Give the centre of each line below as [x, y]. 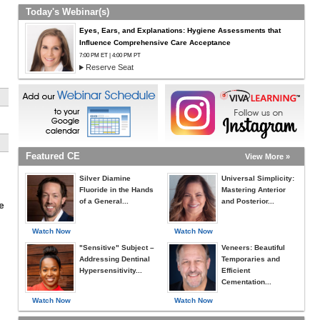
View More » [267, 156]
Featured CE [53, 156]
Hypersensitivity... [111, 270]
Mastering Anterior [254, 190]
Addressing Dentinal [115, 259]
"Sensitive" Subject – [117, 247]
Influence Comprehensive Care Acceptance [155, 42]
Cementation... [246, 282]
